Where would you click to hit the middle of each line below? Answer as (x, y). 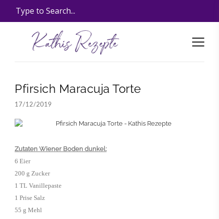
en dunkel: (91, 149)
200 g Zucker (32, 173)
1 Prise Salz (30, 198)
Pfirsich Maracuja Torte (78, 89)
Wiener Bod (56, 149)
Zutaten (26, 149)
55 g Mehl (28, 210)
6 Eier (22, 161)
